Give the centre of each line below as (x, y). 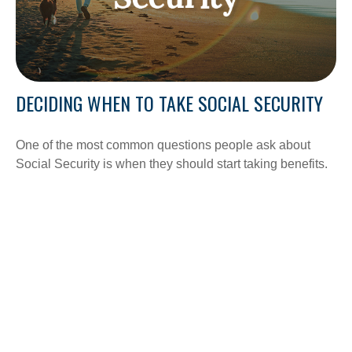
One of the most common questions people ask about (163, 145)
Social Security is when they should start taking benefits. (172, 163)
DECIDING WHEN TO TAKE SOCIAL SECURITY (169, 103)
